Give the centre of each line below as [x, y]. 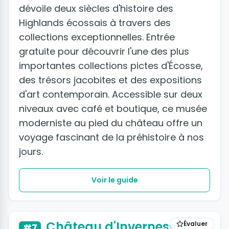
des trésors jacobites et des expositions [110, 80]
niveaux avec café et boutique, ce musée [113, 109]
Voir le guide [114, 180]
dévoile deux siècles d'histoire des [96, 9]
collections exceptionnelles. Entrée [97, 37]
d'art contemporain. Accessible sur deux [111, 95]
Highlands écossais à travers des [95, 23]
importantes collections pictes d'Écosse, [111, 66]
